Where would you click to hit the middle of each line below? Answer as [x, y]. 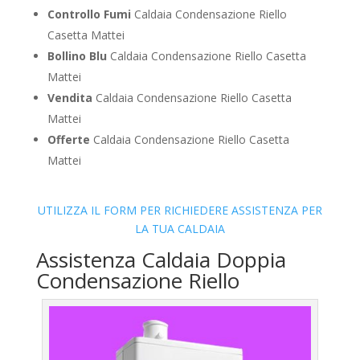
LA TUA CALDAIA [180, 229]
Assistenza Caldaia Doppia [161, 260]
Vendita [70, 98]
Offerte [68, 140]
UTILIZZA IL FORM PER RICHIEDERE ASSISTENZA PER [180, 211]
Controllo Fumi [89, 14]
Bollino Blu [77, 56]
